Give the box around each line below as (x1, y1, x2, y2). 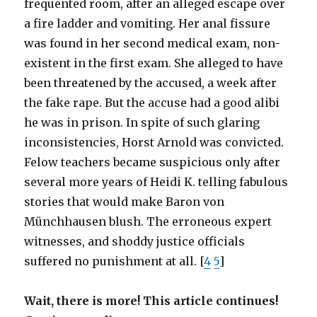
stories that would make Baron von (24, 195, 225, 209)
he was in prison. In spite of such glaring (24, 115, 260, 129)
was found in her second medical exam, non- (24, 36, 281, 50)
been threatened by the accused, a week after (24, 76, 277, 90)
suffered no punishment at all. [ (24, 254, 204, 268)
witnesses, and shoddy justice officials (24, 234, 246, 248)
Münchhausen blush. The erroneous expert (24, 214, 272, 229)
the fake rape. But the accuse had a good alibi (24, 96, 280, 110)
